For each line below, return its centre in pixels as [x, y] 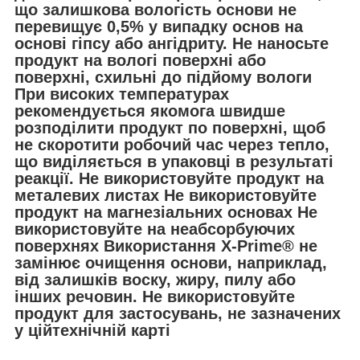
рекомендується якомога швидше [150, 110]
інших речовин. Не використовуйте [155, 296]
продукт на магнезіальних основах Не [166, 212]
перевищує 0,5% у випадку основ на [159, 26]
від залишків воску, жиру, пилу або [155, 279]
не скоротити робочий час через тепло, [172, 144]
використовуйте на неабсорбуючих [155, 229]
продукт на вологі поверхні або [140, 60]
